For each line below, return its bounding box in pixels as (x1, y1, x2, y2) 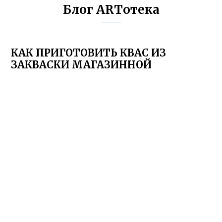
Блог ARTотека (62, 2, 160, 17)
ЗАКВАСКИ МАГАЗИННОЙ (11, 58, 152, 71)
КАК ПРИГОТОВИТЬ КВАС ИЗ (11, 47, 166, 59)
